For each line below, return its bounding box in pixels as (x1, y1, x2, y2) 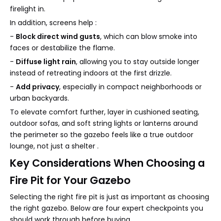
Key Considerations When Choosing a (10, 155, 205, 170)
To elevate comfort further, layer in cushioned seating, (10, 107, 199, 117)
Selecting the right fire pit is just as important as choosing (10, 191, 209, 202)
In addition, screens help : (10, 17, 97, 28)
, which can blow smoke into (100, 31, 197, 41)
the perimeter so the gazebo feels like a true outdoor (10, 129, 193, 140)
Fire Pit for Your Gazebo (10, 173, 131, 187)
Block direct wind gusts (16, 31, 100, 41)
